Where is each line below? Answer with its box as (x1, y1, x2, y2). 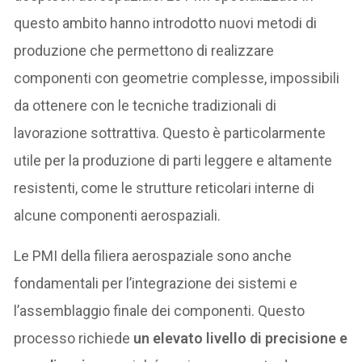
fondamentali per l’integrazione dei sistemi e (14, 275, 298, 293)
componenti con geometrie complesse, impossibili (14, 69, 340, 87)
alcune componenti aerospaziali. (14, 207, 221, 225)
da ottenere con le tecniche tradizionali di (14, 97, 277, 115)
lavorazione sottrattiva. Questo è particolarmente (14, 124, 326, 142)
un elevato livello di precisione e (130, 330, 348, 347)
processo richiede (14, 330, 131, 347)
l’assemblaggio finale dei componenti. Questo (14, 302, 305, 320)
